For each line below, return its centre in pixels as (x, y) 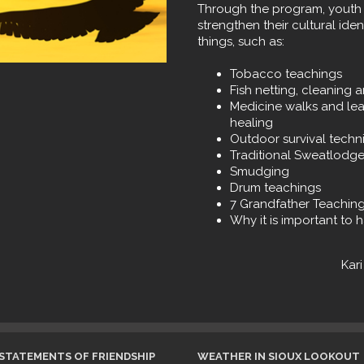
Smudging (259, 171)
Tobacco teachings (286, 74)
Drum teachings (275, 188)
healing (251, 123)
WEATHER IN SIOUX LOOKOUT (278, 356)
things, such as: (240, 41)
